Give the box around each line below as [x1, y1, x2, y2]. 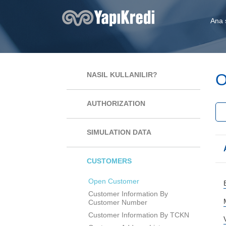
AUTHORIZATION [87, 100, 145, 107]
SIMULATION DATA [87, 129, 151, 136]
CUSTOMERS [87, 157, 132, 165]
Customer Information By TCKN [88, 211, 189, 219]
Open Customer [88, 178, 139, 185]
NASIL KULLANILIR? [87, 71, 157, 79]
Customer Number [88, 199, 147, 206]
